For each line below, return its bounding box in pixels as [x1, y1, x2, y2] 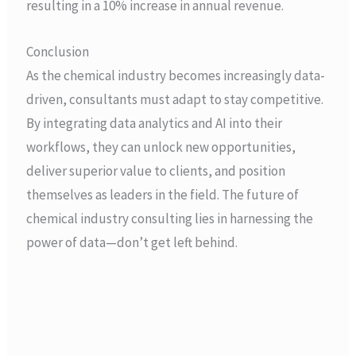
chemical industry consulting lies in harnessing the [26, 209, 314, 227]
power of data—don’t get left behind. [26, 233, 238, 251]
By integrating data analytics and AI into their [26, 114, 283, 132]
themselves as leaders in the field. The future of [26, 185, 300, 203]
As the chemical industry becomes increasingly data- [26, 66, 326, 84]
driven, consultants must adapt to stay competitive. [26, 90, 324, 108]
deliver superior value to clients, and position [26, 161, 286, 180]
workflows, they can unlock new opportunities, [26, 137, 296, 156]
